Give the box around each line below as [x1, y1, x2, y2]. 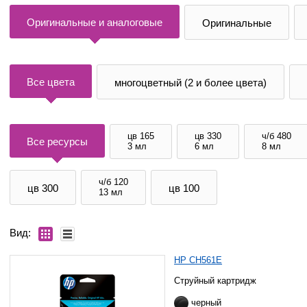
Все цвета [26, 76, 75, 88]
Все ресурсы [26, 136, 88, 147]
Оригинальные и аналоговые [26, 16, 162, 28]
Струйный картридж [174, 275, 257, 286]
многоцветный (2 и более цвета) [114, 77, 267, 88]
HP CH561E [174, 255, 223, 265]
